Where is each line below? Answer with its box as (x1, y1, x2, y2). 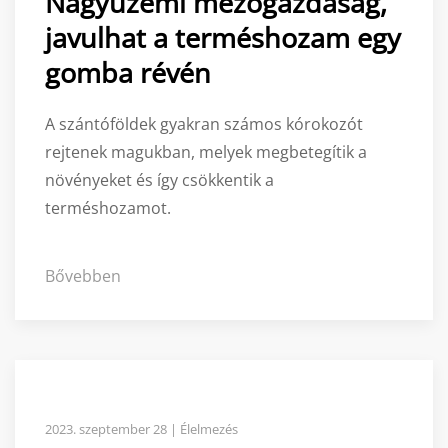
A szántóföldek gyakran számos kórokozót (45, 113, 363, 136)
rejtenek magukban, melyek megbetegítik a (45, 141, 367, 164)
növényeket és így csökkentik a (45, 169, 274, 192)
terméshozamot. (45, 197, 175, 220)
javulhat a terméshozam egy (45, 19, 401, 57)
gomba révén (45, 54, 211, 92)
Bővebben (45, 265, 121, 288)
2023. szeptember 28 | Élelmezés (45, 419, 238, 438)
